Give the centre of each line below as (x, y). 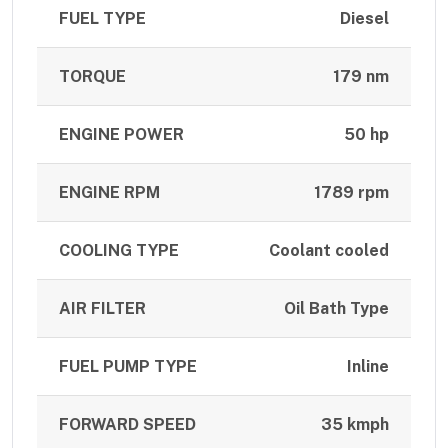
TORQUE (93, 77)
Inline (367, 367)
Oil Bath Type (336, 309)
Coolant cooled (328, 251)
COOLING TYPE (119, 251)
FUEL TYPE (103, 19)
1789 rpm (351, 193)
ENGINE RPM (110, 193)
